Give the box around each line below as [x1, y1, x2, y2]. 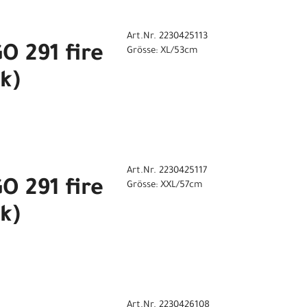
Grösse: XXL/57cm [126, 180, 202, 191]
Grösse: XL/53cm [126, 46, 197, 57]
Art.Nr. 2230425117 [126, 166, 207, 177]
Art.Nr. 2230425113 [126, 32, 208, 42]
